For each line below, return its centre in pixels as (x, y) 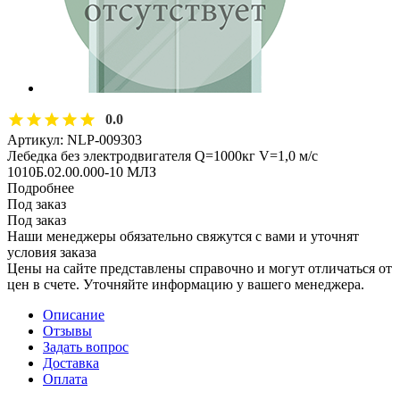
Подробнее (41, 187)
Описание (74, 314)
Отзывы (67, 330)
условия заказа (52, 252)
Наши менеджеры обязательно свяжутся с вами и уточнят (183, 236)
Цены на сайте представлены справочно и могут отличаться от (200, 268)
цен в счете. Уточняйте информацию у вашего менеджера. (186, 284)
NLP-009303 (104, 139)
